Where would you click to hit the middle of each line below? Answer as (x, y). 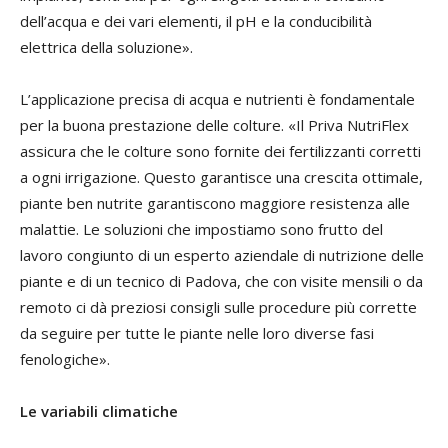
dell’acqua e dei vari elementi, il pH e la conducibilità (196, 21)
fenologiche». (65, 359)
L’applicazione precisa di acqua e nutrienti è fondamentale (217, 99)
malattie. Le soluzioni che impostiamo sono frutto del (201, 229)
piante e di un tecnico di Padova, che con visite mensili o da (221, 281)
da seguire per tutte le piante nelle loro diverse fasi (197, 333)
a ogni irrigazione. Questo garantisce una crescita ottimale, (221, 177)
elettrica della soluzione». (106, 47)
